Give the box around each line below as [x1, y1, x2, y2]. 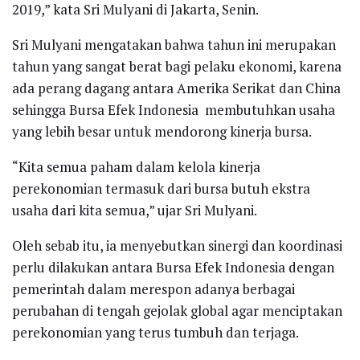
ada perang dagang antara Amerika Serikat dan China [12, 78, 341, 97]
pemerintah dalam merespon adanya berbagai [12, 279, 295, 298]
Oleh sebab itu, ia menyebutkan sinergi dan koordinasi [12, 235, 342, 255]
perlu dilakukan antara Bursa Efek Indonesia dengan [12, 257, 334, 276]
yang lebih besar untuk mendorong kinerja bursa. [12, 121, 312, 141]
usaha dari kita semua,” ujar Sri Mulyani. [12, 200, 257, 219]
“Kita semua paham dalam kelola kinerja [12, 157, 260, 176]
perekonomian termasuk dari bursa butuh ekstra [12, 178, 310, 198]
